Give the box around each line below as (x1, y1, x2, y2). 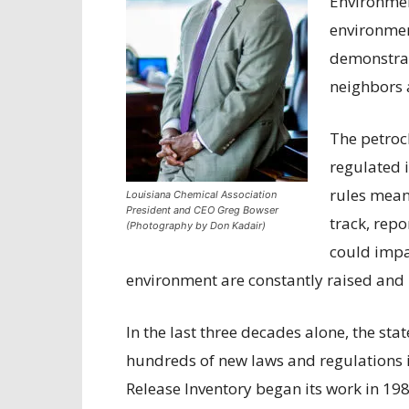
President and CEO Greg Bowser (126, 204, 278, 216)
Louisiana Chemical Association (126, 188, 277, 201)
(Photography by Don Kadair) (126, 219, 266, 232)
